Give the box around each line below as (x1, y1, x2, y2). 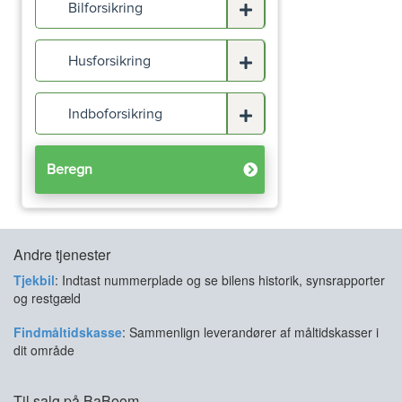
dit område (13, 341, 74, 359)
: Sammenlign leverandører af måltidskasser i (122, 323, 379, 341)
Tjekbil (13, 271, 55, 289)
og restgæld (13, 289, 81, 307)
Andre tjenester (13, 244, 110, 265)
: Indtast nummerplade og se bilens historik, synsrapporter (55, 271, 385, 289)
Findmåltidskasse (13, 323, 122, 341)
